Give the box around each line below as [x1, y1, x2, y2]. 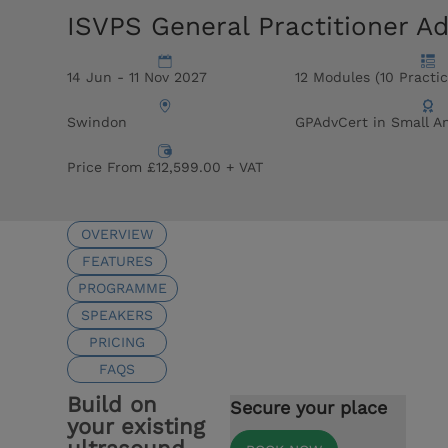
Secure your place [230, 396, 388, 418]
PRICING [89, 333, 146, 350]
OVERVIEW [81, 225, 154, 242]
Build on [67, 391, 158, 417]
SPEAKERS [81, 306, 154, 323]
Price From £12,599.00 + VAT [67, 158, 264, 175]
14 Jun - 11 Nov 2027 [67, 68, 208, 85]
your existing [67, 413, 206, 439]
